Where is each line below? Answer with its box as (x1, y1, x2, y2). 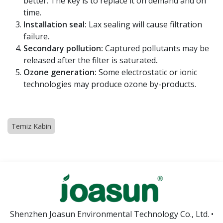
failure (23, 30, 48, 42)
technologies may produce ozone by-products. (23, 78, 196, 90)
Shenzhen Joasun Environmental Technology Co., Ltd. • (9, 209, 214, 220)
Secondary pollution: (23, 42, 103, 54)
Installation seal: (23, 18, 89, 30)
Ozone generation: (23, 66, 99, 78)
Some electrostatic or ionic (99, 66, 197, 78)
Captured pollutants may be (103, 42, 209, 54)
